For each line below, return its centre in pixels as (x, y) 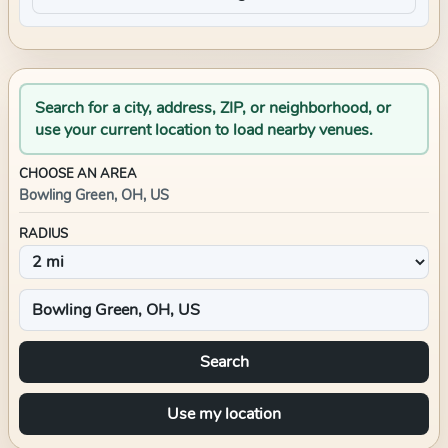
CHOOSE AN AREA (78, 174)
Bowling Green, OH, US (94, 195)
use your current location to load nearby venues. (204, 130)
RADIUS (43, 234)
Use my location (224, 414)
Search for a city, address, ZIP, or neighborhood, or (213, 108)
